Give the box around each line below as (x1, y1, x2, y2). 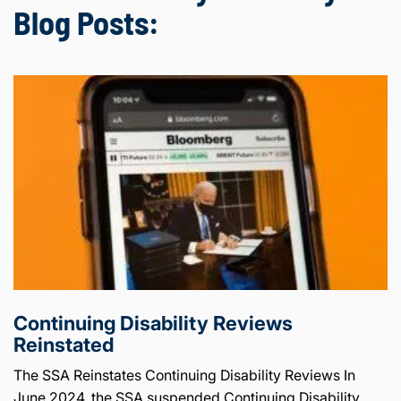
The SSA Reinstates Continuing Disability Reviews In (13, 366, 355, 385)
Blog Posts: (13, 3, 158, 42)
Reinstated (13, 333, 114, 357)
